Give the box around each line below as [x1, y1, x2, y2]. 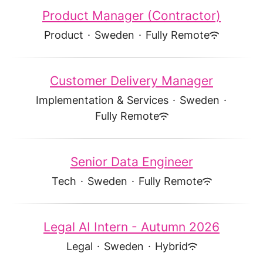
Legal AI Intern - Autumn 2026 [43, 220, 220, 234]
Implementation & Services [35, 94, 168, 106]
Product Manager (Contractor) [42, 8, 221, 23]
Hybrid [154, 240, 188, 252]
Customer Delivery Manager [50, 73, 213, 88]
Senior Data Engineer [70, 154, 193, 169]
